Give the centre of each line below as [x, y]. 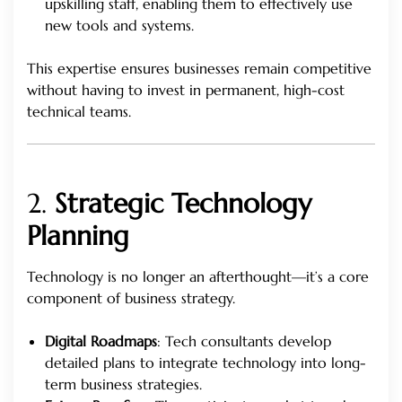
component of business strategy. [131, 297]
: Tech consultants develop [244, 341]
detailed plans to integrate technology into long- [205, 362]
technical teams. [79, 111]
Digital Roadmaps [101, 341]
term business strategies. [123, 384]
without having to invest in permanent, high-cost [186, 89]
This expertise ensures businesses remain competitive [199, 68]
